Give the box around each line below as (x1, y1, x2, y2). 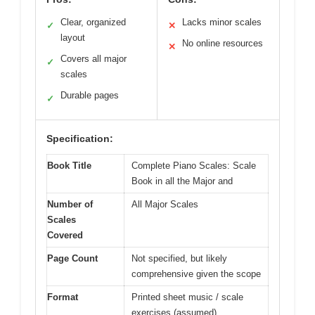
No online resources (182, 37, 263, 49)
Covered (47, 229, 83, 240)
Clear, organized (60, 16, 126, 27)
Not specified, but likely (131, 252, 227, 264)
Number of (47, 198, 93, 210)
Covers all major (60, 53, 127, 64)
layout (60, 32, 85, 43)
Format (47, 291, 78, 302)
